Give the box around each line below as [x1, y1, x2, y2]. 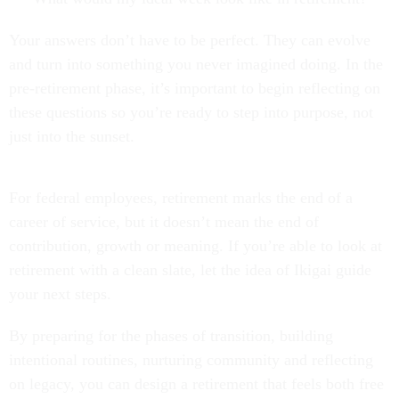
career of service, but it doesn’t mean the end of [9, 213, 319, 232]
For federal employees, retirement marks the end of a [9, 189, 353, 208]
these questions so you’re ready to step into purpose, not [9, 103, 373, 122]
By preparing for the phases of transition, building [9, 327, 333, 346]
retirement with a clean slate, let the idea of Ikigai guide [9, 261, 371, 280]
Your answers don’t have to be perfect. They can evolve [9, 31, 370, 50]
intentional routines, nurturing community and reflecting [9, 351, 373, 370]
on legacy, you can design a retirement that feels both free [9, 375, 384, 394]
